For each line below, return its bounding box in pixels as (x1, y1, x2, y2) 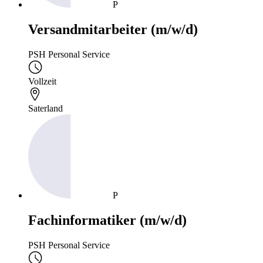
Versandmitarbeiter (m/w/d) (28, 21, 198, 37)
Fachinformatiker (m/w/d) (28, 212, 187, 228)
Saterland (28, 103, 63, 113)
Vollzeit (28, 76, 56, 86)
